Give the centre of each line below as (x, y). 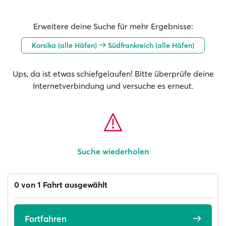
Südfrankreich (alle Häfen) (150, 45)
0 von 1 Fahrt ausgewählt (61, 185)
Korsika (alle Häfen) (65, 45)
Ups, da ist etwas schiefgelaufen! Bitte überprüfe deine (113, 74)
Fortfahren (46, 218)
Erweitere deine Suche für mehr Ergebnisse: (113, 26)
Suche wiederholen (113, 151)
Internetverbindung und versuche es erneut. (113, 86)
